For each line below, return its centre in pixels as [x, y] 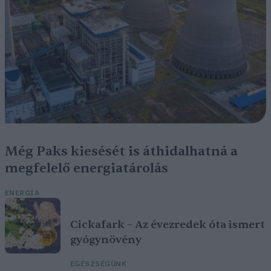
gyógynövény [106, 240]
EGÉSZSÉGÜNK [99, 264]
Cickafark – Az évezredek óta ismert [168, 225]
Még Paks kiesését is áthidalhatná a [121, 152]
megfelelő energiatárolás [87, 168]
